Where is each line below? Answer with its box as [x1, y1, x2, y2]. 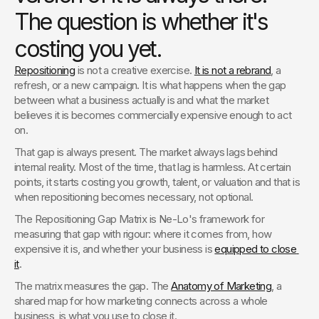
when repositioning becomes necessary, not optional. [14, 190, 253, 204]
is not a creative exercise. [75, 63, 194, 77]
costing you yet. [14, 35, 162, 63]
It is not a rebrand [194, 63, 271, 77]
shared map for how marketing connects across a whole [14, 294, 268, 308]
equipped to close [214, 242, 297, 256]
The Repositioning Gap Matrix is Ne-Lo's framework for [14, 212, 265, 226]
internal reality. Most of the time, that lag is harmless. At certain [14, 160, 291, 174]
